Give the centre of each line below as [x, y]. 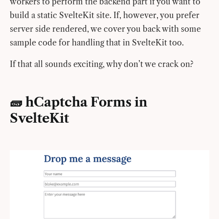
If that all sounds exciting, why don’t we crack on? [102, 64]
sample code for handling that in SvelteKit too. [97, 43]
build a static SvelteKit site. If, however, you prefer [105, 15]
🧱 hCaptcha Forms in [79, 102]
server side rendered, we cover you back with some [105, 29]
